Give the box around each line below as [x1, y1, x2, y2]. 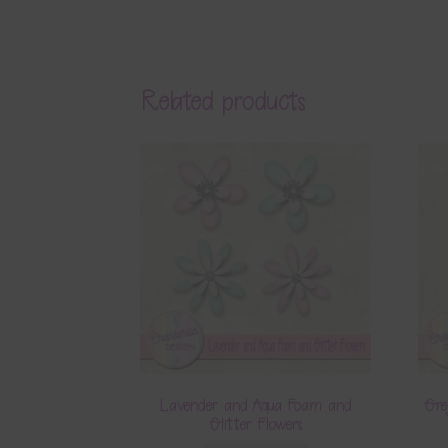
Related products [140, 84, 307, 118]
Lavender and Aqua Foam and [160, 395, 352, 416]
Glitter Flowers [208, 414, 303, 435]
